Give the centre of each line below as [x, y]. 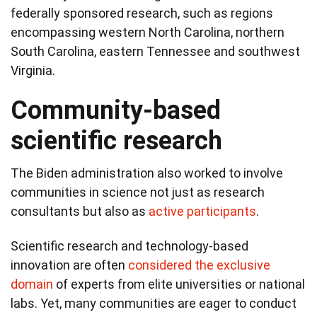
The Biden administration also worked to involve [147, 173]
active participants [202, 211]
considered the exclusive [199, 265]
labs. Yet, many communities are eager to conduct [154, 303]
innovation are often [69, 265]
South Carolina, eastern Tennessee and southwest [155, 51]
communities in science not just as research [138, 192]
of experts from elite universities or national [179, 284]
